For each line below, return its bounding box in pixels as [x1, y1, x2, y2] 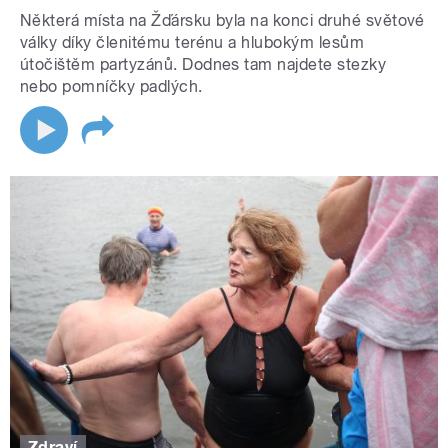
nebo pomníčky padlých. [20, 77, 203, 97]
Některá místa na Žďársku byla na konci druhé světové [20, 11, 425, 31]
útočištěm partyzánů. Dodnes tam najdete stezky [20, 55, 387, 75]
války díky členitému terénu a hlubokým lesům [20, 33, 365, 53]
